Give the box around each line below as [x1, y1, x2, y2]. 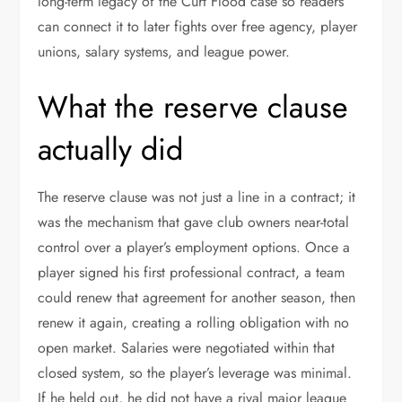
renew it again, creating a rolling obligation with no [38, 312, 350, 333]
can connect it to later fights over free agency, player [38, 16, 358, 37]
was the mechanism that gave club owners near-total [38, 212, 350, 232]
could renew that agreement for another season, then [38, 287, 356, 308]
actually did [38, 127, 184, 171]
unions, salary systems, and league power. [38, 41, 291, 62]
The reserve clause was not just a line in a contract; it [38, 187, 356, 207]
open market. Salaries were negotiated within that [38, 337, 336, 358]
